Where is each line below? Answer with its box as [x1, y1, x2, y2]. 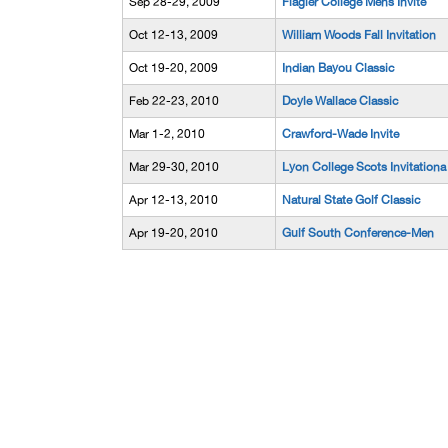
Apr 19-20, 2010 [129, 226, 218, 240]
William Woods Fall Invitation [282, 28, 436, 42]
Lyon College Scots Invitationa [282, 160, 446, 174]
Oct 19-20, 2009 [129, 61, 218, 75]
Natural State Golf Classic [282, 193, 420, 207]
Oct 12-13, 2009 [129, 28, 218, 42]
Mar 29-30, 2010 [129, 160, 219, 174]
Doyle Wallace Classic [282, 94, 398, 108]
